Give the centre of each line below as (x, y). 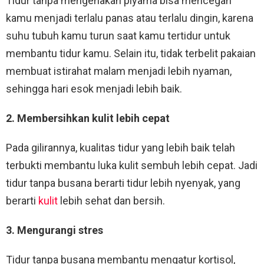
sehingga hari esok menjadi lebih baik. (94, 89)
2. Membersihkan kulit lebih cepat (88, 118)
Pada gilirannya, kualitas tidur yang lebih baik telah (121, 148)
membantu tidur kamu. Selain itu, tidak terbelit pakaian (131, 54)
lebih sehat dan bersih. (111, 201)
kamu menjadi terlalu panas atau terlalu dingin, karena (130, 18)
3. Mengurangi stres (55, 230)
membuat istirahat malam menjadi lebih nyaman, (119, 71)
